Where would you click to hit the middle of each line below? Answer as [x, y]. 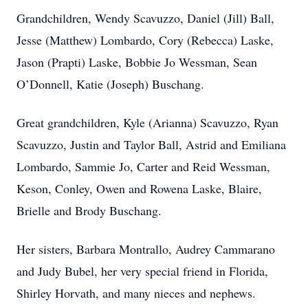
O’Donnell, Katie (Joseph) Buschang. [110, 84]
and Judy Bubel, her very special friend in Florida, [142, 271]
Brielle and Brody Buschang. [89, 210]
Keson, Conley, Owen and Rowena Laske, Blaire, [139, 188]
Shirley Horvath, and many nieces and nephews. [136, 293]
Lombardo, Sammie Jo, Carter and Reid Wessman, [143, 166]
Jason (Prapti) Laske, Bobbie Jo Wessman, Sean [137, 62]
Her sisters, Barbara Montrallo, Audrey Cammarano [146, 249]
